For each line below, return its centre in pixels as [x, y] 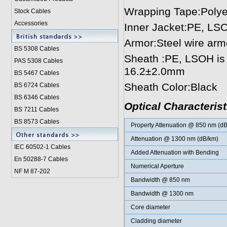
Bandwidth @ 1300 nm [162, 194]
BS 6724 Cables [36, 85]
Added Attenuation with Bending [175, 153]
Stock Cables [32, 11]
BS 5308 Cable [35, 49]
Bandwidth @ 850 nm [160, 180]
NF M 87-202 [32, 171]
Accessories [31, 23]
